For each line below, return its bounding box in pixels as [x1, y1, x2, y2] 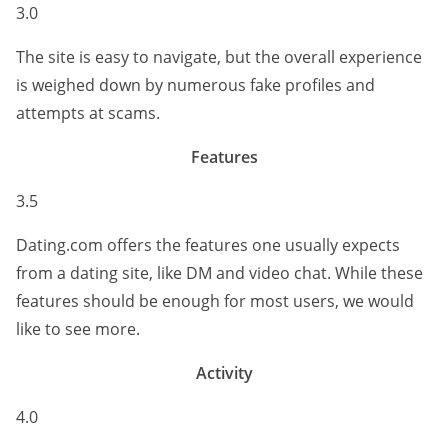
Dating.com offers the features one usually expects [16, 233, 400, 256]
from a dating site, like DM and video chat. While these [16, 261, 423, 284]
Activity [195, 361, 253, 384]
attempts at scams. [16, 101, 160, 124]
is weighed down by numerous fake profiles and [16, 73, 375, 96]
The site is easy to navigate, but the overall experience [16, 45, 422, 68]
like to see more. [16, 317, 140, 340]
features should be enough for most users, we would [16, 289, 414, 312]
